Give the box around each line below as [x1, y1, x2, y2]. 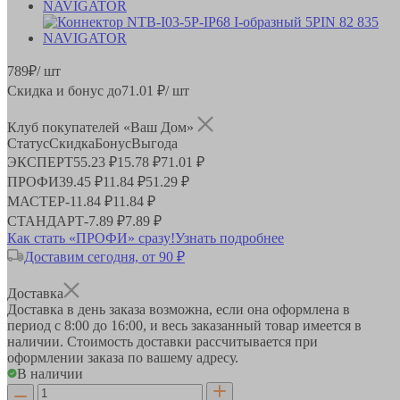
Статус [7, 135, 49, 151]
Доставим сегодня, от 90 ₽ [24, 248, 185, 264]
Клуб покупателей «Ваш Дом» [7, 119, 197, 135]
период [7, 317, 54, 333]
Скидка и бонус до [7, 82, 121, 98]
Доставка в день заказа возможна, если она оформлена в [7, 301, 350, 317]
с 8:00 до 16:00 [54, 317, 143, 333]
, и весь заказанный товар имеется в [143, 317, 362, 333]
